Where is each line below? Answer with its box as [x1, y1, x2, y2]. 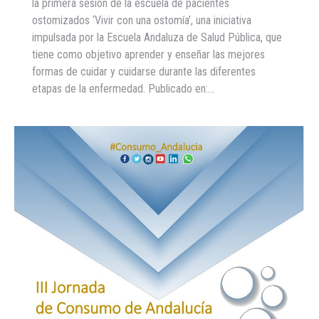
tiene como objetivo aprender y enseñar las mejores [32, 48, 265, 62]
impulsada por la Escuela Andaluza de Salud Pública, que [32, 31, 282, 45]
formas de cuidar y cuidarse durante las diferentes [32, 65, 256, 79]
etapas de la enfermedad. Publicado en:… [32, 82, 214, 96]
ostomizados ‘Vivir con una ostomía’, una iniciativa [32, 14, 251, 28]
